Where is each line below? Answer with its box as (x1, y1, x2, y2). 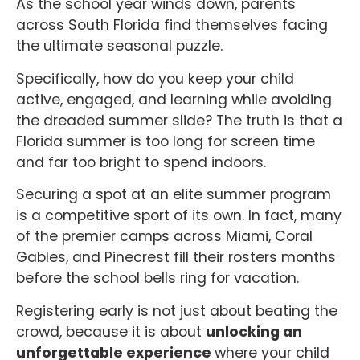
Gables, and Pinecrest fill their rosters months (16, 247, 336, 268)
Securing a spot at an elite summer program (16, 185, 331, 205)
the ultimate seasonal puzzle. (16, 36, 227, 56)
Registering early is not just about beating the (16, 301, 337, 321)
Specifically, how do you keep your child (16, 68, 294, 88)
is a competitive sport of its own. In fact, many (16, 206, 342, 226)
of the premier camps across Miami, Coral (16, 227, 313, 247)
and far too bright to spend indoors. (16, 152, 266, 172)
